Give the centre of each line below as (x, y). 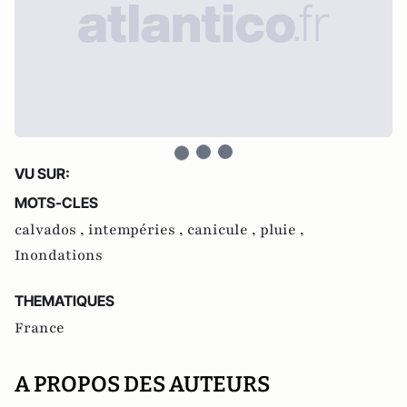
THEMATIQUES (65, 300)
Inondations (59, 255)
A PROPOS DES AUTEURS (142, 384)
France (40, 328)
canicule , (223, 229)
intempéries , (138, 229)
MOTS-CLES (56, 202)
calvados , (51, 229)
